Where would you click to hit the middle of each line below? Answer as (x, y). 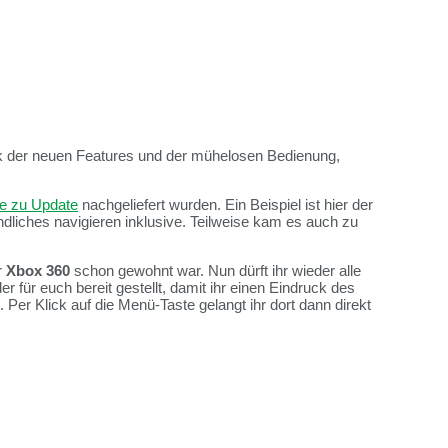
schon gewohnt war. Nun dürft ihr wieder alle (215, 271)
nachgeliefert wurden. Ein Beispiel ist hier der (225, 205)
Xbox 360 (38, 271)
